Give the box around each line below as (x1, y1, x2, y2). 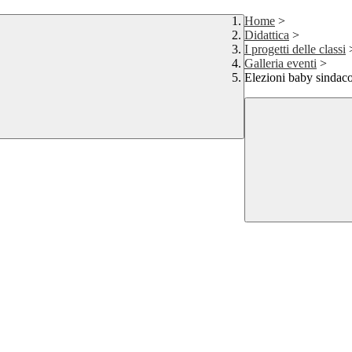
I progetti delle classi (244, 42, 346, 57)
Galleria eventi (244, 57, 317, 71)
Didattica (244, 28, 289, 42)
